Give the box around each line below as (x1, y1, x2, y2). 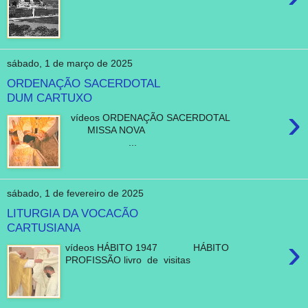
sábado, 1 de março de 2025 (7, 58, 133, 69)
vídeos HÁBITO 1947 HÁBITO (65, 241, 263, 253)
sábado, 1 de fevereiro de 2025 (7, 188, 144, 199)
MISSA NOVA (65, 124, 283, 135)
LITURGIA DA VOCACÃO (7, 206, 138, 221)
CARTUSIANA (7, 221, 80, 235)
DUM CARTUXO (7, 91, 92, 105)
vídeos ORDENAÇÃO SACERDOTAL (65, 111, 280, 123)
